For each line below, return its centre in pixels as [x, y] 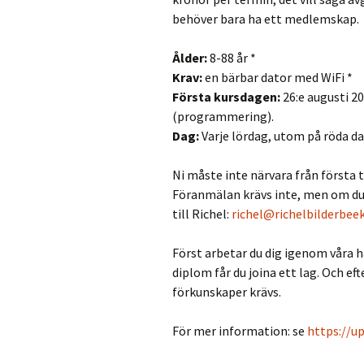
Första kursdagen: [226, 97]
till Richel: [202, 214]
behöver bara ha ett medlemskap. [266, 19]
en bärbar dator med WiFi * [279, 78]
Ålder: [191, 58]
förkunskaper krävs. [227, 292]
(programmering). [223, 117]
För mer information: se [240, 331]
